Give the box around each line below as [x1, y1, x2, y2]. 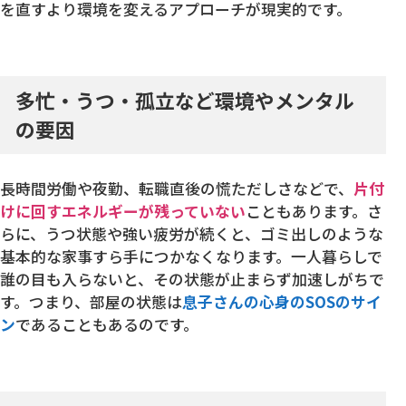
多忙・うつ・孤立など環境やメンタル [15, 85, 355, 114]
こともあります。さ [246, 200, 382, 223]
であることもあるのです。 [15, 314, 198, 336]
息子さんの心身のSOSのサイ [182, 291, 382, 314]
